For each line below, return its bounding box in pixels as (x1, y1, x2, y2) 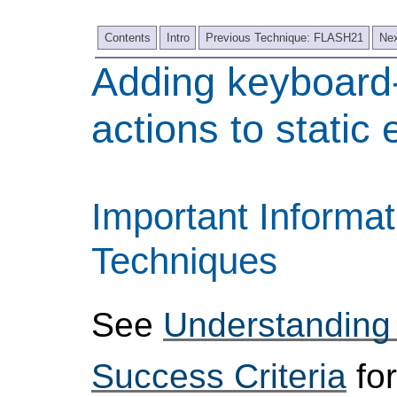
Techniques (91, 239, 277, 282)
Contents (104, 30, 151, 44)
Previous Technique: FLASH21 (205, 30, 363, 44)
